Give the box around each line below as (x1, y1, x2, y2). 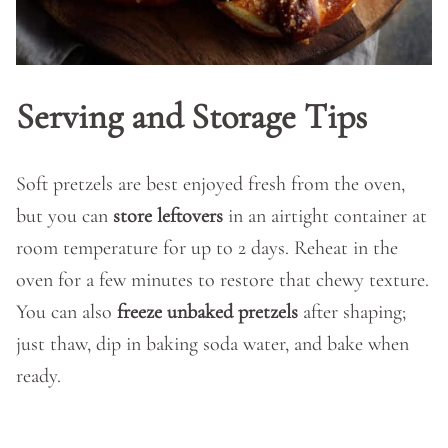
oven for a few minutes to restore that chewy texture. (16, 268, 429, 292)
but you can (16, 204, 113, 228)
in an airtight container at (223, 204, 427, 228)
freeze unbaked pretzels (117, 300, 298, 324)
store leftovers (113, 204, 223, 228)
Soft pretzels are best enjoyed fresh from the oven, (16, 172, 405, 196)
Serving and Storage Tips (16, 95, 367, 138)
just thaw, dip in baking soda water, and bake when (16, 332, 409, 356)
